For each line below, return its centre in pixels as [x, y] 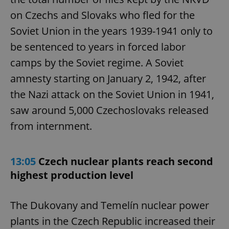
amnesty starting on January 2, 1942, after [108, 79]
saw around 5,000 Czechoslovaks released [109, 110]
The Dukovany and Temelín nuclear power [110, 205]
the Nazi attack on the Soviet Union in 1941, [112, 95]
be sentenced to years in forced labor [98, 47]
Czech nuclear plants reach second [126, 162]
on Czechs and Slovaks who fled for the [102, 15]
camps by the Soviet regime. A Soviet [97, 63]
